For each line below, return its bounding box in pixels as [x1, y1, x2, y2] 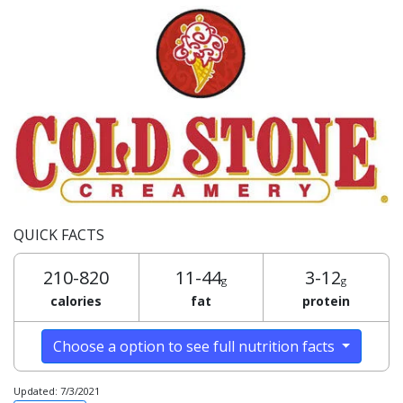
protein [301, 291, 350, 309]
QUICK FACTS [13, 224, 104, 245]
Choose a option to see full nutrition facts [52, 336, 338, 356]
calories [50, 291, 103, 309]
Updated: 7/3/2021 [13, 383, 100, 398]
